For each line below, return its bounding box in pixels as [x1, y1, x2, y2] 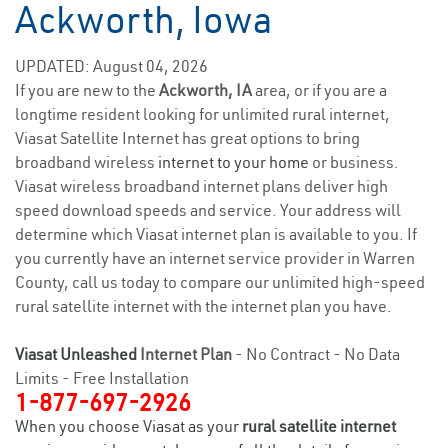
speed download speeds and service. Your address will [15, 200, 401, 220]
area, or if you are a [255, 80, 387, 100]
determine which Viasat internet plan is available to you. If [15, 224, 417, 244]
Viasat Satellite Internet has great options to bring [15, 128, 360, 148]
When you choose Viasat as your [15, 416, 242, 436]
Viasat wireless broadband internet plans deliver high [15, 176, 388, 196]
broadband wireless [15, 152, 158, 172]
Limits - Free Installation [15, 368, 189, 388]
